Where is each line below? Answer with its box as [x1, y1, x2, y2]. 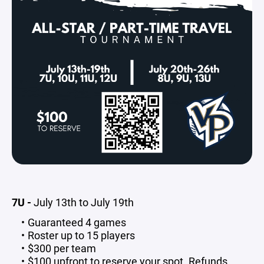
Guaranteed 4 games [27, 215, 126, 229]
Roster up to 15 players [27, 228, 135, 242]
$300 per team [27, 241, 96, 255]
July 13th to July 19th [34, 195, 134, 209]
